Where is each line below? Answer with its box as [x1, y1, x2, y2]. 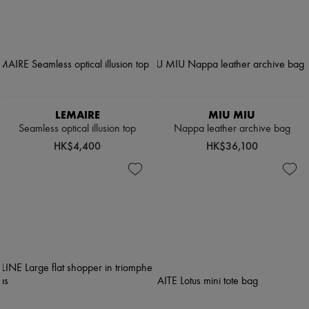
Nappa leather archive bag [173, 123, 290, 135]
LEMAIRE [54, 108, 100, 122]
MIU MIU [208, 108, 255, 122]
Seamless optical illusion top [19, 123, 136, 135]
